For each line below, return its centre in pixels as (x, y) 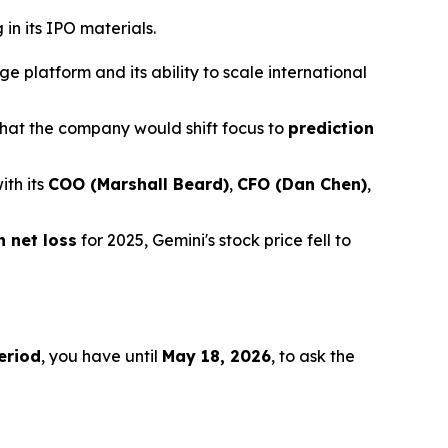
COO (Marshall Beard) (138, 183)
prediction (331, 127)
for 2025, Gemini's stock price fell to (214, 239)
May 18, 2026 (216, 355)
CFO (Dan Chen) (302, 183)
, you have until (101, 355)
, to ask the (313, 355)
